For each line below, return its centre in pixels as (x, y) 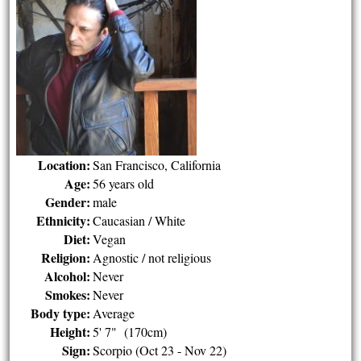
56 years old (124, 183)
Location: (64, 165)
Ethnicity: (64, 220)
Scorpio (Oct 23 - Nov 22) (160, 350)
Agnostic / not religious (152, 257)
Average (114, 313)
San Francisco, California (157, 165)
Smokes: (68, 295)
